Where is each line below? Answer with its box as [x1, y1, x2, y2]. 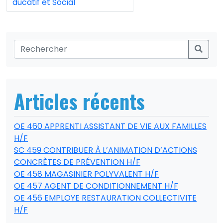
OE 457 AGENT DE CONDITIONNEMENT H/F [14, 180, 178, 192]
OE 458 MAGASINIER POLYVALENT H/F [14, 168, 159, 180]
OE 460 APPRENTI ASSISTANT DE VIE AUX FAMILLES [14, 120, 207, 132]
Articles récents [14, 86, 145, 116]
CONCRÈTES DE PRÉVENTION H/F [14, 156, 140, 168]
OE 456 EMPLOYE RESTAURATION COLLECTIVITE [14, 192, 197, 204]
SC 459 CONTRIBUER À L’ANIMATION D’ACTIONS [14, 144, 197, 156]
